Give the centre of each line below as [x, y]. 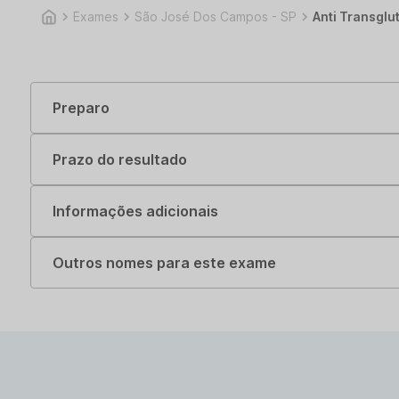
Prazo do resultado [120, 159]
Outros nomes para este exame [164, 263]
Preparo [81, 108]
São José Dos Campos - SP [216, 16]
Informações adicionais [135, 211]
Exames [96, 16]
